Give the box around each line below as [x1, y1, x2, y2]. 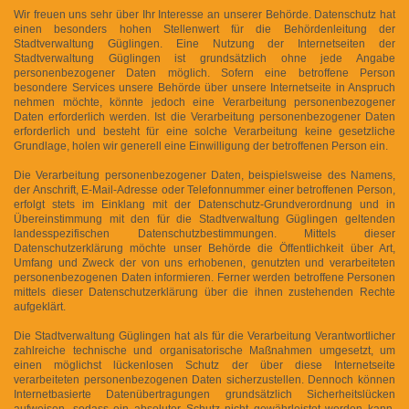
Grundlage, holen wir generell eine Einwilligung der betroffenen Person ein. [14, 139, 388, 152]
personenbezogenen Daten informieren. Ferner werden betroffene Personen [14, 270, 395, 284]
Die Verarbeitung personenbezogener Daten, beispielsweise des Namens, [14, 168, 395, 182]
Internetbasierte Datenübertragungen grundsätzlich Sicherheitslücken [14, 387, 395, 401]
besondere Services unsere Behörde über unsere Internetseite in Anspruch [14, 80, 395, 94]
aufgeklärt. [14, 299, 66, 313]
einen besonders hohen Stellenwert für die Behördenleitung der [14, 22, 395, 36]
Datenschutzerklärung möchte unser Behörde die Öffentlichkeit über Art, [14, 241, 395, 255]
